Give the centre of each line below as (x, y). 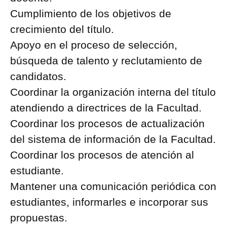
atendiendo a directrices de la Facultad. (106, 108)
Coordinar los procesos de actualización (107, 123)
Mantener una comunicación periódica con (113, 186)
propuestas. (39, 218)
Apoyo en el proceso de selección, (94, 45)
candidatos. (38, 76)
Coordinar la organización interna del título (113, 92)
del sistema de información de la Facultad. (113, 139)
